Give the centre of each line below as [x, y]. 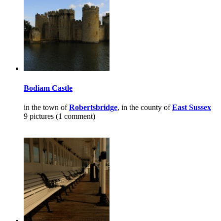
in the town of [46, 107]
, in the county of [145, 107]
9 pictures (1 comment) [59, 116]
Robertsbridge [93, 107]
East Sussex [192, 107]
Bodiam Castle [48, 88]
